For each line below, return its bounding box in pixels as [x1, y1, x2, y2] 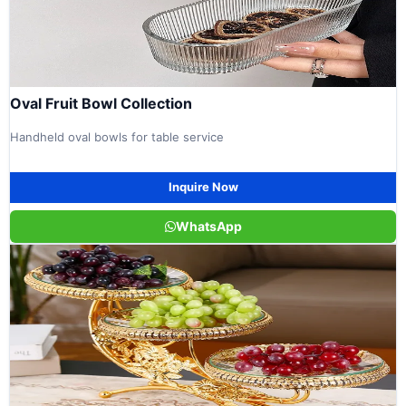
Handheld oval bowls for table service [10, 130, 224, 145]
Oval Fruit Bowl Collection [10, 94, 192, 113]
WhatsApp [175, 217, 242, 234]
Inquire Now [168, 179, 238, 195]
